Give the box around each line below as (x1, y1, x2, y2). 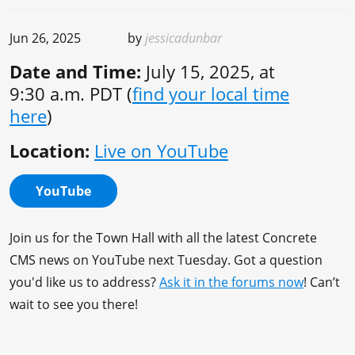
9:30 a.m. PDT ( (10, 81, 132, 105)
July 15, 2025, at (141, 59, 275, 83)
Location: (10, 138, 90, 162)
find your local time (132, 81, 289, 105)
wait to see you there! (10, 295, 138, 313)
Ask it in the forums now (159, 273, 303, 291)
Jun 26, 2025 (10, 29, 81, 47)
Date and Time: (10, 59, 141, 83)
